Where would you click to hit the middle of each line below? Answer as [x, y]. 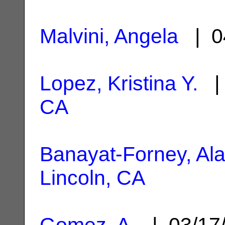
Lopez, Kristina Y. [119, 83]
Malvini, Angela [109, 36]
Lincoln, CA [92, 178]
